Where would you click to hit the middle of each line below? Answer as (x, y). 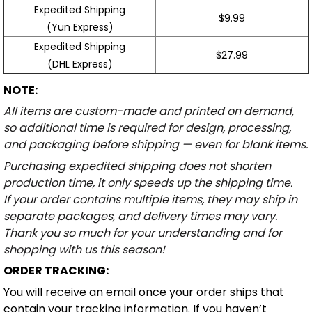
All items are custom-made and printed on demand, (149, 111)
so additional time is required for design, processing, (147, 128)
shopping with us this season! (84, 249)
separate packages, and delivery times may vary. (140, 216)
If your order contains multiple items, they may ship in (150, 199)
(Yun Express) (80, 28)
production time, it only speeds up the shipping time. (148, 182)
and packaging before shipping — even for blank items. (156, 145)
